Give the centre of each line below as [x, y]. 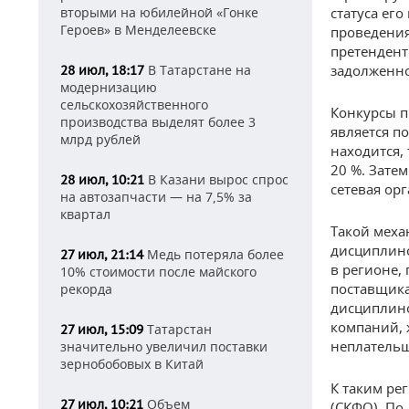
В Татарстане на [198, 70]
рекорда [86, 289]
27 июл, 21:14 [102, 255]
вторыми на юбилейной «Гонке [159, 12]
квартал [85, 214]
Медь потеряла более [214, 254]
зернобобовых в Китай [132, 364]
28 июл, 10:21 [102, 180]
